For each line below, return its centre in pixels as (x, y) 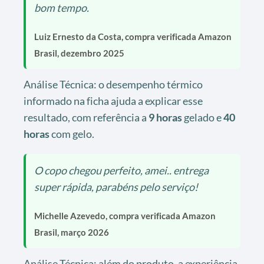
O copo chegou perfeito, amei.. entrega (121, 170)
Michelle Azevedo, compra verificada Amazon (125, 215)
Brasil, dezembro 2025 (79, 53)
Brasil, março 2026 (72, 232)
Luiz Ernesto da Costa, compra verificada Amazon (133, 36)
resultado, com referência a (86, 117)
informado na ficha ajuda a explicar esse (113, 100)
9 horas (165, 117)
